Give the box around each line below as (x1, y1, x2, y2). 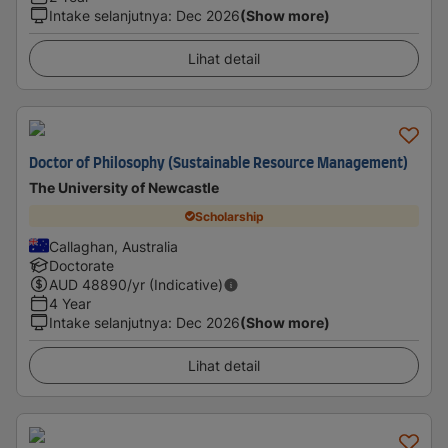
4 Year (49, 295, 91, 312)
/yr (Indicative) (127, 276, 223, 293)
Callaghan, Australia (49, 238, 178, 255)
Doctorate (49, 257, 114, 274)
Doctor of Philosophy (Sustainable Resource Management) (29, 157, 408, 171)
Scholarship (194, 208, 264, 224)
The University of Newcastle (29, 179, 219, 196)
